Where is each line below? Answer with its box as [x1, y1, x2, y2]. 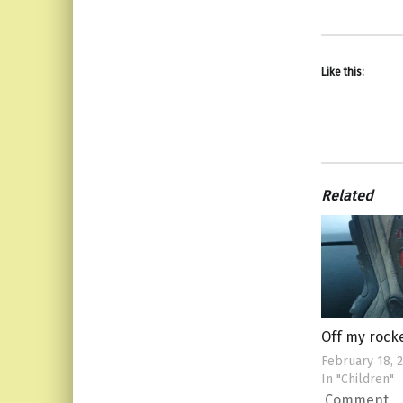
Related [320, 186, 373, 204]
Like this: [320, 66, 364, 79]
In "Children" [320, 372, 394, 388]
